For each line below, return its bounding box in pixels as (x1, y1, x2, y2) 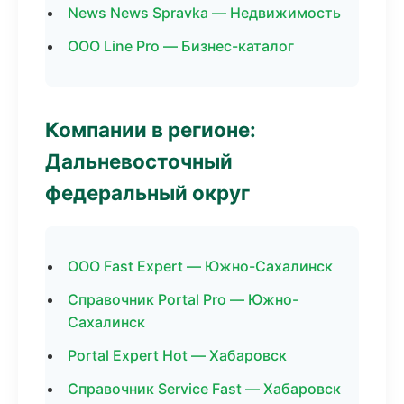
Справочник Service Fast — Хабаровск (68, 380, 341, 398)
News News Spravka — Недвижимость (68, 4, 341, 22)
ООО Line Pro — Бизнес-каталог (68, 37, 294, 55)
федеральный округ (45, 180, 250, 205)
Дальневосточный (45, 149, 233, 173)
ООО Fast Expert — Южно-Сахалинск (68, 257, 333, 275)
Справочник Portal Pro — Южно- (68, 290, 298, 308)
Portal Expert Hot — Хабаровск (68, 346, 287, 364)
